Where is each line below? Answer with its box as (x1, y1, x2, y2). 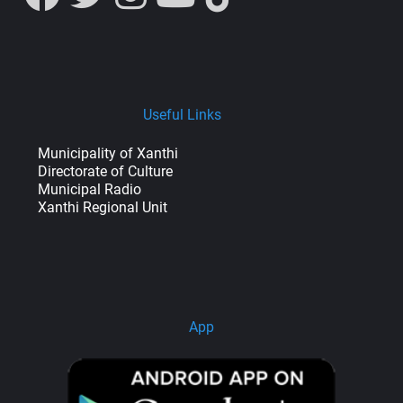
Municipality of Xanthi (38, 144, 178, 162)
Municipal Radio (38, 180, 141, 198)
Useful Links (142, 105, 221, 123)
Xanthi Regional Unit (38, 198, 167, 216)
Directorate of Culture (38, 162, 173, 180)
